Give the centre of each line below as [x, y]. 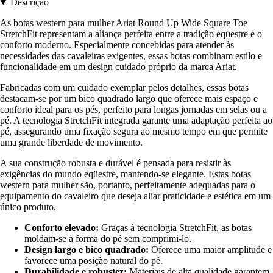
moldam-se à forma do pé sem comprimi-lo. [108, 239]
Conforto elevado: [62, 228]
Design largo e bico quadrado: [87, 250]
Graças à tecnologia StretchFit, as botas [175, 228]
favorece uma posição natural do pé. [94, 261]
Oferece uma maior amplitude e [210, 250]
